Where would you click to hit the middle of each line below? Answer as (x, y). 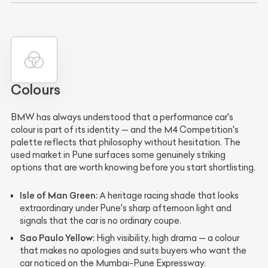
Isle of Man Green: (59, 196)
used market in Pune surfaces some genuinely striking (118, 155)
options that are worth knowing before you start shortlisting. (133, 168)
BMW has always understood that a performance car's (122, 118)
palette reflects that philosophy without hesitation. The (126, 143)
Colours (36, 90)
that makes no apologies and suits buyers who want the (133, 251)
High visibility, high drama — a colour (167, 238)
